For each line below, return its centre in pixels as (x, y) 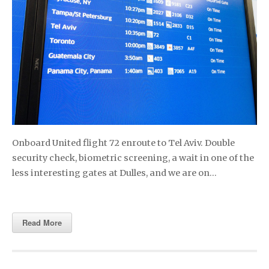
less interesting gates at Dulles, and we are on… (114, 173)
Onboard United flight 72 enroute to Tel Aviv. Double (123, 143)
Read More (42, 222)
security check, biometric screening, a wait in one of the (133, 158)
